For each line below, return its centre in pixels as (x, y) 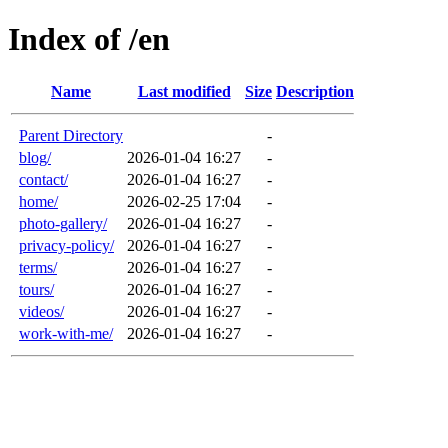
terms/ (38, 267)
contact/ (43, 179)
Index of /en (89, 39)
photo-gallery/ (63, 223)
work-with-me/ (66, 333)
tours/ (36, 289)
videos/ (41, 311)
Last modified (184, 91)
